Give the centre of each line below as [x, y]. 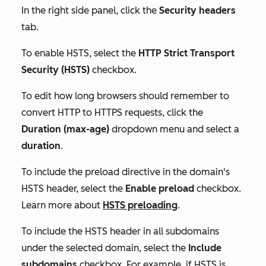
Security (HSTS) [56, 69]
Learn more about [62, 205]
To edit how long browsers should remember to [125, 96]
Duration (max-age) [66, 129]
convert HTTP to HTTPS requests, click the [112, 112]
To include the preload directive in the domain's [126, 172]
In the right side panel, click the [90, 10]
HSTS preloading [140, 205]
